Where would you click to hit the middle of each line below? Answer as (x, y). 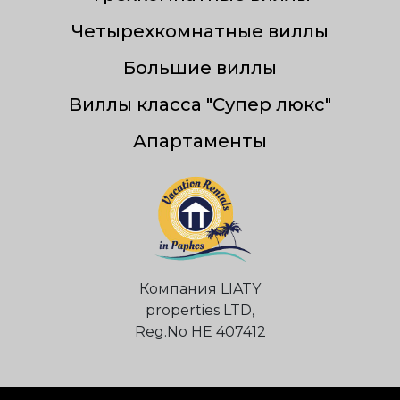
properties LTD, (200, 310)
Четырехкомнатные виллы (200, 31)
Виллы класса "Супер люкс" (200, 104)
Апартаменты (200, 141)
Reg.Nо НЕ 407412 (200, 331)
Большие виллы (200, 67)
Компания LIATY (200, 288)
